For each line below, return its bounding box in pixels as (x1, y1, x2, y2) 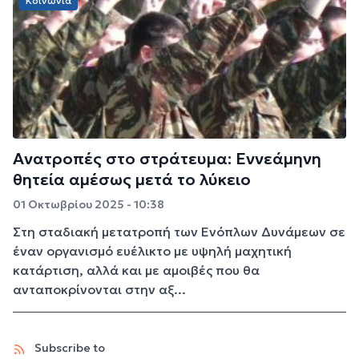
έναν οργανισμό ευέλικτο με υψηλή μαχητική (13, 243, 292, 260)
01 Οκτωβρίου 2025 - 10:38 (13, 197, 164, 212)
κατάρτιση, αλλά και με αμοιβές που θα (13, 262, 260, 279)
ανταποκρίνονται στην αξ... (13, 281, 186, 298)
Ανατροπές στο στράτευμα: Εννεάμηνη (13, 148, 321, 170)
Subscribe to (32, 341, 105, 356)
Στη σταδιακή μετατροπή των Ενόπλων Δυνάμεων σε (13, 224, 345, 240)
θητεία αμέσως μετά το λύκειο (13, 169, 251, 191)
